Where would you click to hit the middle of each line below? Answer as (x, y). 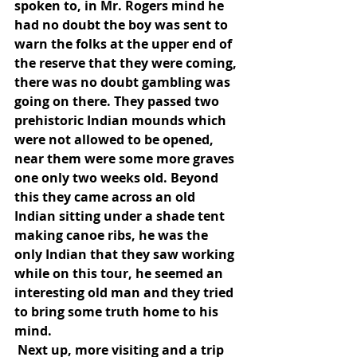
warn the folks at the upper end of (125, 44)
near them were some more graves (126, 159)
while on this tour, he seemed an (120, 273)
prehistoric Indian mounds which (122, 120)
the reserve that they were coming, (127, 63)
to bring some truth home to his (118, 312)
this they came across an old (106, 197)
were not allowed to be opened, (116, 139)
